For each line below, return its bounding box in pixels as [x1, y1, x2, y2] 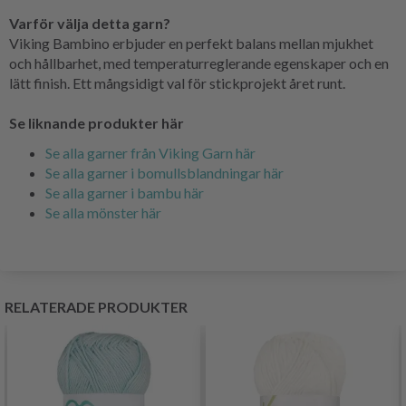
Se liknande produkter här [9, 113, 184, 131]
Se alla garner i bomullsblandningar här [45, 163, 284, 181]
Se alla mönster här [45, 203, 161, 221]
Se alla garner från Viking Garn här [45, 143, 256, 161]
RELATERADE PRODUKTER [5, 297, 188, 315]
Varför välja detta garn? [9, 14, 170, 32]
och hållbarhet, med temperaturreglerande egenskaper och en [9, 53, 389, 72]
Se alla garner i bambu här [45, 183, 204, 201]
